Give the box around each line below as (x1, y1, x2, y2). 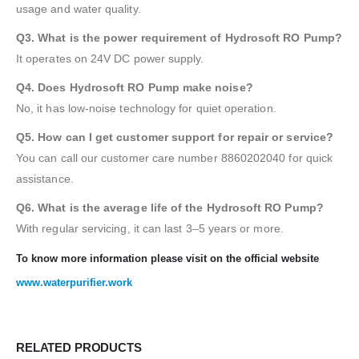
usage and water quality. (16, 2, 141, 15)
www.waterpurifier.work (16, 276, 132, 288)
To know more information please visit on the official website (16, 252, 319, 264)
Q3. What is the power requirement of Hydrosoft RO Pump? (16, 30, 342, 44)
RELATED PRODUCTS (16, 341, 142, 354)
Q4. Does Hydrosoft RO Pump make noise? (16, 80, 253, 94)
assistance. (16, 171, 74, 185)
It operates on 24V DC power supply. (16, 51, 204, 65)
